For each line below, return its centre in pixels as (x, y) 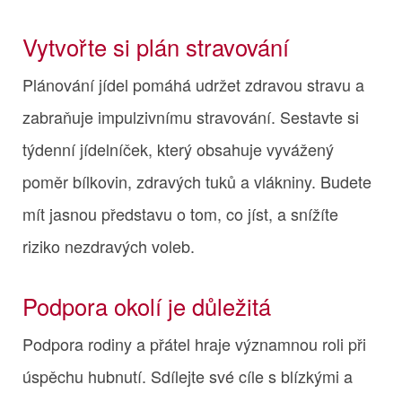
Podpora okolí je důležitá (147, 306)
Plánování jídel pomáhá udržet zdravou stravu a (193, 84)
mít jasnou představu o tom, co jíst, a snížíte (180, 213)
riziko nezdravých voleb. (109, 245)
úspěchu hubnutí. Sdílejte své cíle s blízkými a (188, 376)
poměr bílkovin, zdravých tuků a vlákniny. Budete (197, 181)
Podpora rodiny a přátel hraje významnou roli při (194, 343)
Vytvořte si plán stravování (156, 46)
